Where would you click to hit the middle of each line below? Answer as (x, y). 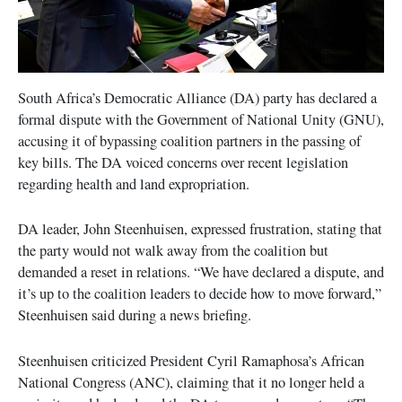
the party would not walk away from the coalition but (173, 251)
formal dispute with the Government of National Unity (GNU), (201, 120)
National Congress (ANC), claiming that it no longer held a (191, 382)
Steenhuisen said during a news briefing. (135, 315)
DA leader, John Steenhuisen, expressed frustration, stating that (200, 229)
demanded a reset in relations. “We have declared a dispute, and (201, 272)
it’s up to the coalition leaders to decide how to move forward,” (200, 294)
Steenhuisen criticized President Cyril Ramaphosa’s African (191, 360)
